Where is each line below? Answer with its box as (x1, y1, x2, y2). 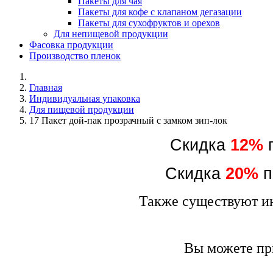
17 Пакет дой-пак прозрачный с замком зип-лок (29, 115, 227, 126)
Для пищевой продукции (29, 104, 134, 115)
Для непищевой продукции (54, 28, 168, 39)
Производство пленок (29, 50, 121, 61)
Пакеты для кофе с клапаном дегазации (78, 6, 242, 17)
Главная (29, 82, 62, 93)
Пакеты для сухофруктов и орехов (78, 17, 220, 28)
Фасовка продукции (29, 39, 113, 50)
